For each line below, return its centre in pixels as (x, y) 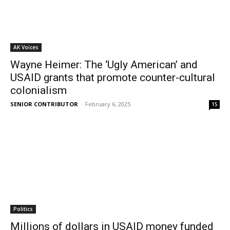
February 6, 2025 (108, 104)
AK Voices (26, 47)
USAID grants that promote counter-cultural (113, 78)
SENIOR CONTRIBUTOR (44, 104)
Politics (23, 209)
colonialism (39, 90)
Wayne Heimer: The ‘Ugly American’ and (104, 65)
